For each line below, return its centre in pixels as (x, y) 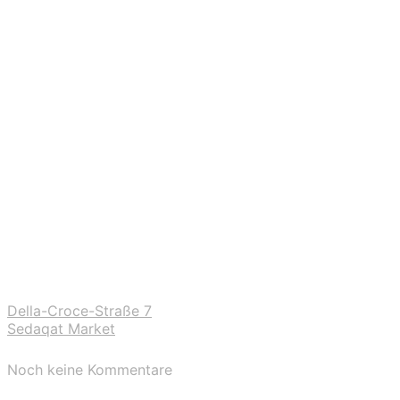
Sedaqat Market (61, 328)
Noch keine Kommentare (90, 370)
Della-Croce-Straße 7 (79, 310)
